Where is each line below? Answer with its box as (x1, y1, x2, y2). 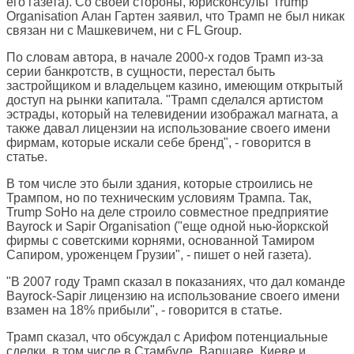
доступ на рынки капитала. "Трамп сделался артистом (6, 93, 323, 107)
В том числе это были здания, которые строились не (6, 177, 313, 191)
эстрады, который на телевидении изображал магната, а (6, 107, 338, 122)
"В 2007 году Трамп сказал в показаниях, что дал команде (6, 275, 345, 289)
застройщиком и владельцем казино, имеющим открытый (6, 79, 343, 93)
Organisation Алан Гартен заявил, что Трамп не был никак (6, 9, 345, 24)
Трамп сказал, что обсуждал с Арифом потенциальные (6, 330, 328, 345)
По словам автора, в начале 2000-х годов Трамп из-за (6, 51, 323, 65)
